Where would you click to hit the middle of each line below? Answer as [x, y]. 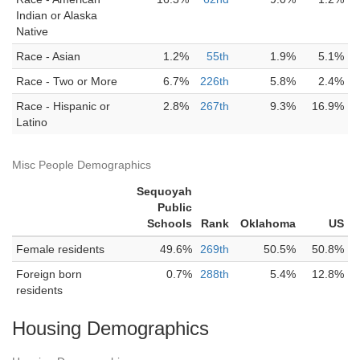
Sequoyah [164, 191]
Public [175, 207]
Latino [32, 122]
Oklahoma [268, 223]
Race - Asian [48, 56]
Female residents [60, 249]
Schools [170, 223]
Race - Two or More [67, 81]
